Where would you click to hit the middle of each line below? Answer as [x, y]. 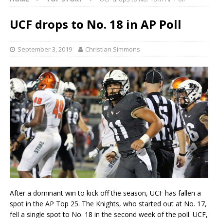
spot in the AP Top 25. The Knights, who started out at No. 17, [108, 204]
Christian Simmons [113, 49]
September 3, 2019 [45, 49]
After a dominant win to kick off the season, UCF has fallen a [105, 193]
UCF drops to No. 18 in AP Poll [96, 24]
